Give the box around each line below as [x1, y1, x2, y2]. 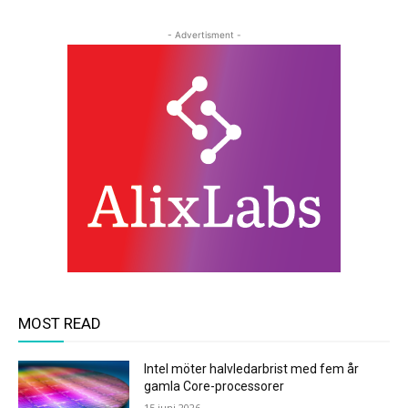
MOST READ [18, 314, 101, 332]
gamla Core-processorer [144, 379, 285, 393]
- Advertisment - [167, 29, 241, 40]
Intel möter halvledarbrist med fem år [144, 362, 360, 376]
